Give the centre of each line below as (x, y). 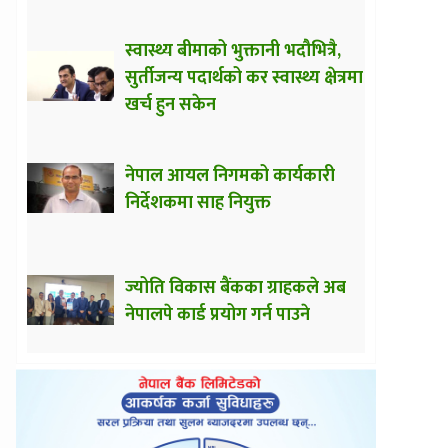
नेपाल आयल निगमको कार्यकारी (230, 175)
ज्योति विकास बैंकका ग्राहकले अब (235, 287)
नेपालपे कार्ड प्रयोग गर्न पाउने (217, 314)
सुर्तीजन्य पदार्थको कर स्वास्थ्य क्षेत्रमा (244, 77)
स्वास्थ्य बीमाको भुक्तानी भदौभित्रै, (233, 50)
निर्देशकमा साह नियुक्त (198, 202)
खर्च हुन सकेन (170, 104)
